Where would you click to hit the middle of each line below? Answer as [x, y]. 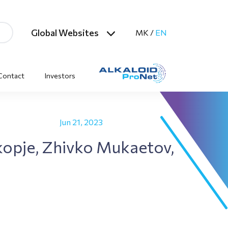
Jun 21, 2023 [81, 122]
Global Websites [65, 32]
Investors [60, 75]
